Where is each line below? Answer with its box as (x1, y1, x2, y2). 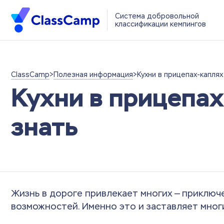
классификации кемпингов (114, 19, 206, 28)
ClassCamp (11, 70, 49, 79)
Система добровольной (114, 11, 199, 20)
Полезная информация (53, 70, 133, 79)
